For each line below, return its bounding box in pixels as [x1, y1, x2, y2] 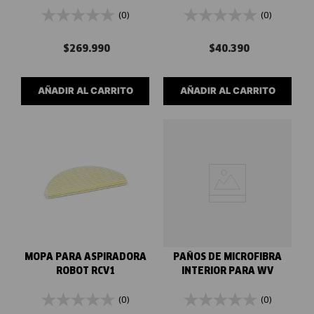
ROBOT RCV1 [55, 266, 115, 276]
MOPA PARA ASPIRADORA [24, 252, 146, 262]
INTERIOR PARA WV [182, 266, 273, 276]
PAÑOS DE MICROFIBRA [173, 252, 282, 262]
